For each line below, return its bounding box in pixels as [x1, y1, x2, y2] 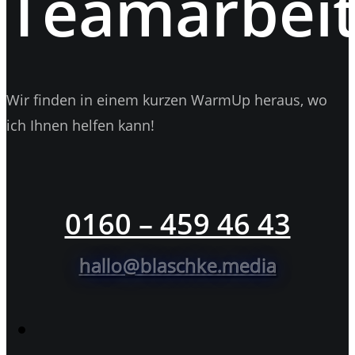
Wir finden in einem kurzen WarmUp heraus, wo [6, 90, 327, 110]
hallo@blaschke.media [78, 252, 277, 279]
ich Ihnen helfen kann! [6, 116, 155, 136]
